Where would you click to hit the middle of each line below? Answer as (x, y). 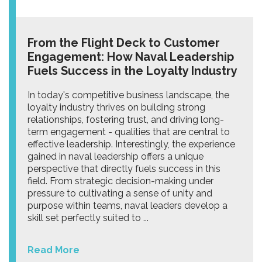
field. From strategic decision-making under (120, 181)
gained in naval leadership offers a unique (116, 156)
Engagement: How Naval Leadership (131, 57)
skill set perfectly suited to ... (88, 218)
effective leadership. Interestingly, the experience (131, 144)
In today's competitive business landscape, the (128, 95)
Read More (54, 250)
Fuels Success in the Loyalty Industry (134, 71)
